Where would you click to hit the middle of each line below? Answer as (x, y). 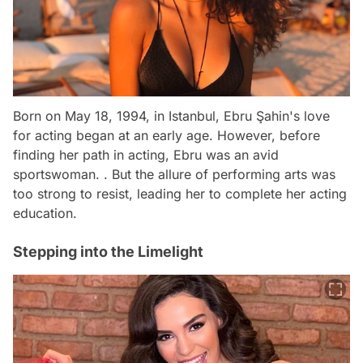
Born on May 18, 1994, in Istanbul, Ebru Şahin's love (171, 116)
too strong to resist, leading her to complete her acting (180, 194)
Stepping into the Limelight (108, 252)
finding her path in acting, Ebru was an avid (146, 155)
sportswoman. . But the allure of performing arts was (174, 175)
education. (45, 214)
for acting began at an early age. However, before (167, 136)
